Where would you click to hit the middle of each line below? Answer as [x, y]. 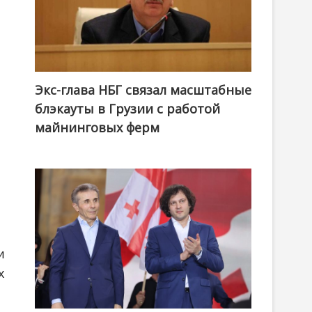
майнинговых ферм [97, 128]
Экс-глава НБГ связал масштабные [143, 90]
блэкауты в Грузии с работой [127, 109]
